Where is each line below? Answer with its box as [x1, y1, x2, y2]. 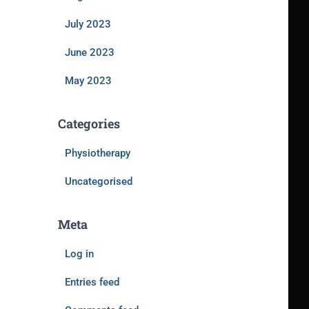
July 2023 [64, 18, 111, 30]
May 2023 [64, 74, 112, 87]
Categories [57, 115, 120, 132]
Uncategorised [64, 175, 132, 188]
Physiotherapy [64, 147, 130, 159]
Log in [64, 248, 94, 260]
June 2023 [64, 46, 114, 59]
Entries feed [64, 276, 119, 288]
